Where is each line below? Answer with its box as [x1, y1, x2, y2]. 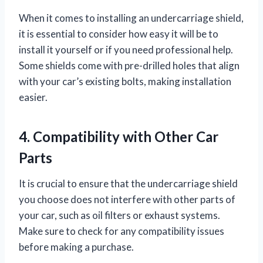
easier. [19, 90, 48, 103]
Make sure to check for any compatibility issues [19, 224, 224, 237]
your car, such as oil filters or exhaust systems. [19, 208, 220, 221]
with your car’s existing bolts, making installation [19, 75, 231, 87]
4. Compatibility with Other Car [19, 127, 218, 145]
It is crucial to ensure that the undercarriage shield [19, 177, 238, 190]
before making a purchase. [19, 240, 134, 253]
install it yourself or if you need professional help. [19, 43, 233, 56]
